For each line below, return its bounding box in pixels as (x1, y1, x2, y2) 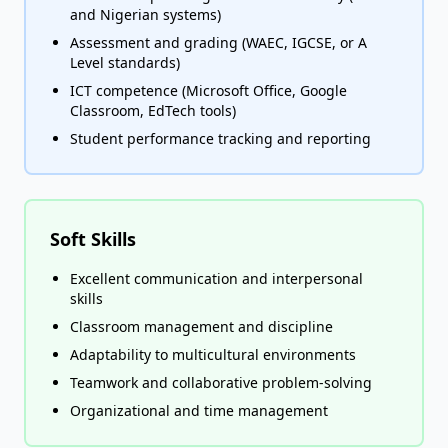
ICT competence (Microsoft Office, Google (70, 81, 347, 100)
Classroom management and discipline (70, 317, 333, 336)
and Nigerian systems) (70, 5, 221, 24)
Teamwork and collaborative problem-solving (70, 373, 372, 392)
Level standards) (70, 53, 180, 72)
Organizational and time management (70, 401, 328, 420)
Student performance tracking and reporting (70, 129, 371, 148)
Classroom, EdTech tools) (70, 101, 236, 120)
